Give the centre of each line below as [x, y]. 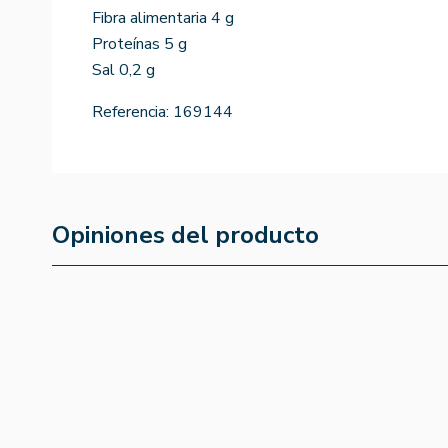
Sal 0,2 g [123, 69]
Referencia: [130, 111]
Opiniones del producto [185, 234]
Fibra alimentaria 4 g [163, 17]
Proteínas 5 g [139, 43]
